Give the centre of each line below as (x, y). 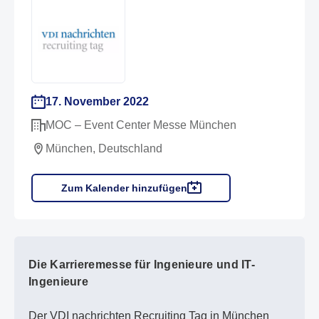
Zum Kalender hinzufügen (124, 188)
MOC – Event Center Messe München (141, 125)
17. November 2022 (97, 101)
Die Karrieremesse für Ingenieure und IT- (142, 265)
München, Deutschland (104, 148)
